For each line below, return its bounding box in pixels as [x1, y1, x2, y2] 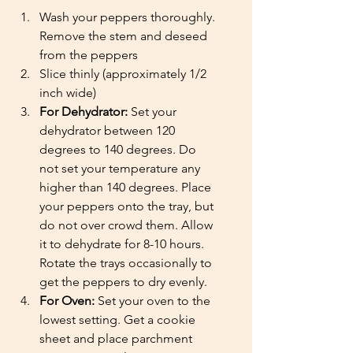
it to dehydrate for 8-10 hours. [39, 236, 207, 252]
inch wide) [39, 85, 96, 101]
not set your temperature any [39, 161, 203, 176]
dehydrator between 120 [39, 123, 178, 139]
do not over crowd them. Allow [39, 217, 216, 233]
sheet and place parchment [39, 331, 195, 347]
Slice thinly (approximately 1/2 [39, 66, 210, 82]
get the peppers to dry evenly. [39, 274, 210, 290]
